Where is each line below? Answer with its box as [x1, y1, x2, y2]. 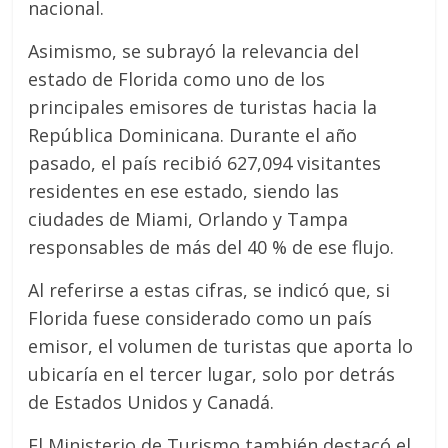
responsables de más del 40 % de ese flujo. [28, 234, 395, 259]
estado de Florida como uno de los [28, 66, 326, 91]
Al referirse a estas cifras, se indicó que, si [28, 277, 391, 302]
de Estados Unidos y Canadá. [28, 389, 275, 414]
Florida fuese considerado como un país [28, 305, 373, 330]
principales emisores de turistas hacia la [28, 94, 378, 119]
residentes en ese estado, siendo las [28, 178, 340, 203]
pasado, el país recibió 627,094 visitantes [28, 150, 382, 175]
